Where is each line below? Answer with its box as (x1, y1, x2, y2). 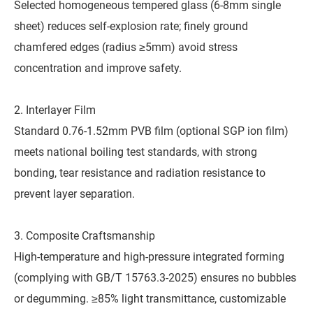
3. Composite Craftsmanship (14, 229, 155, 243)
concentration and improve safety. (14, 61, 182, 75)
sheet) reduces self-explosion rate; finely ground (14, 20, 248, 34)
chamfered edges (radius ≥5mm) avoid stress (14, 41, 238, 54)
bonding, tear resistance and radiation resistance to (14, 166, 265, 180)
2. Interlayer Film (14, 103, 96, 117)
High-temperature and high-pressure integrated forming (14, 250, 284, 264)
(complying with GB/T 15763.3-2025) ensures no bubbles (14, 271, 296, 285)
